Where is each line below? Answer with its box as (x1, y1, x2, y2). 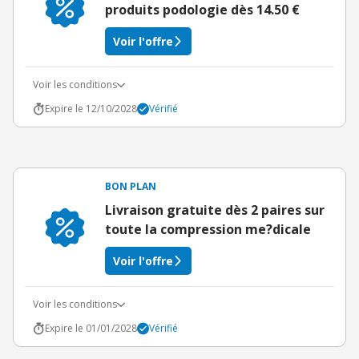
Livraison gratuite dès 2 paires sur (105, 201, 325, 219)
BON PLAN (105, 179, 156, 193)
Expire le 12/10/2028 (45, 102, 137, 115)
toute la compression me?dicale (105, 220, 311, 238)
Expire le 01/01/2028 (45, 321, 137, 335)
